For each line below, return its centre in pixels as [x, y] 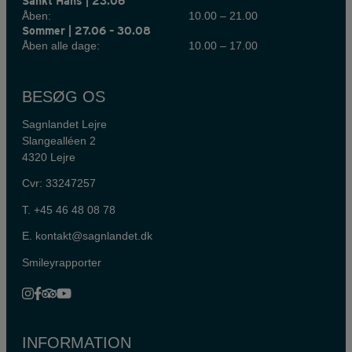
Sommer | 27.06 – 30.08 [86, 30]
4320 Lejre [49, 157]
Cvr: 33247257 [59, 183]
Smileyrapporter [62, 262]
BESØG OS [64, 96]
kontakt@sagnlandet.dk [94, 236]
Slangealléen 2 [59, 140]
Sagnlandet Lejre [64, 124]
